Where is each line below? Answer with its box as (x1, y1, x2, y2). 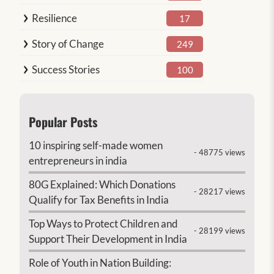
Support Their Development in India (29, 232, 188, 245)
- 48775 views (193, 147, 245, 157)
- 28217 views (193, 187, 245, 196)
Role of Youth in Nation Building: (29, 256, 172, 269)
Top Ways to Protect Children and (29, 217, 179, 230)
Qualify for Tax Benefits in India (29, 193, 169, 206)
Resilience (32, 11, 78, 24)
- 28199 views (193, 226, 245, 235)
